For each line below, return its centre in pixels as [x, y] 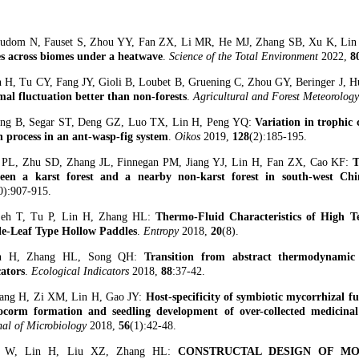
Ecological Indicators [82, 271]
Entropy [163, 231]
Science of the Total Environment [245, 56]
